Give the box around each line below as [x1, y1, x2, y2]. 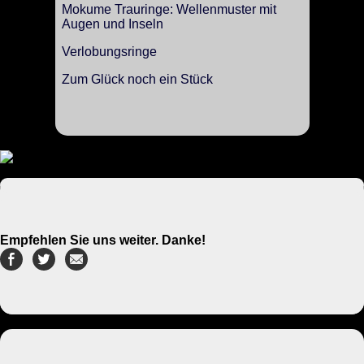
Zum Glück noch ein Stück [61, 71, 213, 86]
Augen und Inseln [61, 16, 163, 31]
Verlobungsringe [61, 44, 157, 58]
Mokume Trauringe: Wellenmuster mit [61, 2, 276, 16]
